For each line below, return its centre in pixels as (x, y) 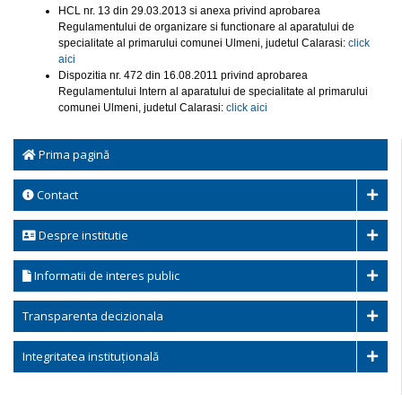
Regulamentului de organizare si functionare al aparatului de (206, 27)
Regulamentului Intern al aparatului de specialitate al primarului (213, 92)
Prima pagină (73, 154)
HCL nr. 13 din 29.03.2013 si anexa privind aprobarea (189, 11)
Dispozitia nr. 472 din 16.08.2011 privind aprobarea (183, 75)
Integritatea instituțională (91, 356)
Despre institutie (82, 235)
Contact (56, 195)
